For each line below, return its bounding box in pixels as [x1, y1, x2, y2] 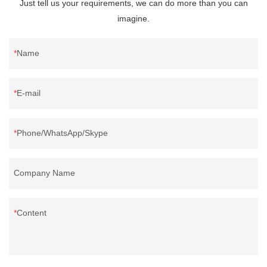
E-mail [17, 88, 41, 98]
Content [17, 207, 46, 218]
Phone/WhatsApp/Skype [17, 128, 108, 138]
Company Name [14, 167, 75, 178]
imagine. [117, 13, 150, 23]
